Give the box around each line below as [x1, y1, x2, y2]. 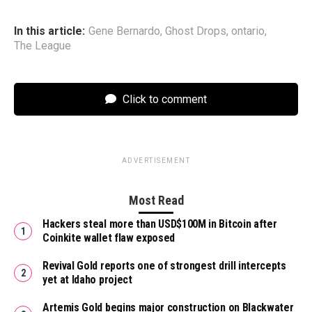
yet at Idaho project [42, 273, 132, 287]
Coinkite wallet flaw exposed [42, 231, 175, 245]
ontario [231, 24, 265, 38]
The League [14, 39, 71, 53]
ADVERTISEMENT [121, 157, 191, 165]
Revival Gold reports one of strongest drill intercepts [42, 259, 286, 273]
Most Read [128, 193, 184, 208]
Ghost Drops [165, 24, 226, 38]
